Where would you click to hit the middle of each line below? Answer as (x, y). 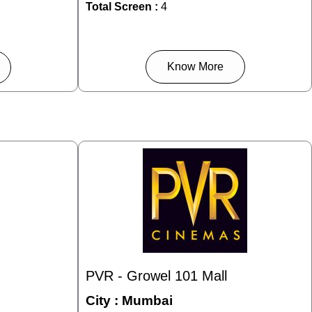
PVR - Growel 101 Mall (156, 276)
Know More (195, 66)
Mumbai (147, 301)
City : (104, 301)
